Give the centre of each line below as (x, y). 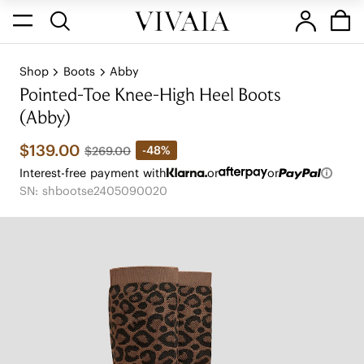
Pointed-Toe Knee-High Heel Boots (150, 97)
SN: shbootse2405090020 (93, 191)
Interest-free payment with (93, 173)
